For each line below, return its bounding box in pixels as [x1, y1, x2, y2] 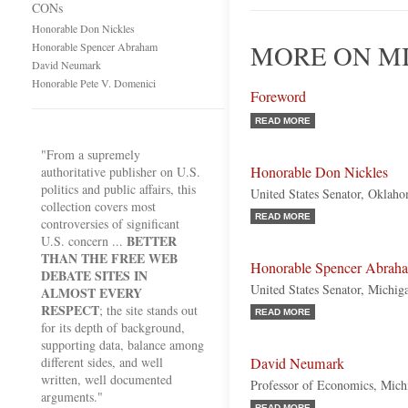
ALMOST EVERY [41, 283, 142, 302]
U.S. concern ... [41, 232, 127, 250]
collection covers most [41, 198, 156, 215]
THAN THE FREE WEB [41, 249, 178, 268]
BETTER [127, 231, 177, 250]
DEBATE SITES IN [41, 266, 148, 285]
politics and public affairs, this [41, 180, 196, 198]
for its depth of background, [41, 319, 185, 336]
